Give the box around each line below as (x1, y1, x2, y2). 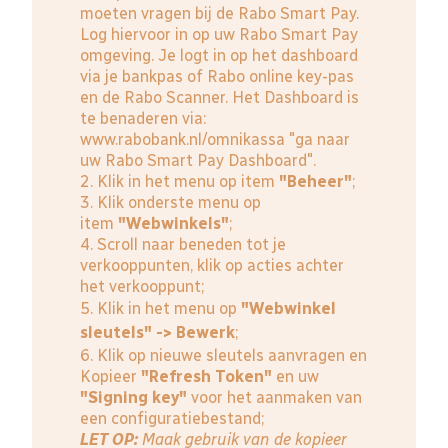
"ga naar (285, 130, 350, 150)
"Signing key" (80, 388, 187, 408)
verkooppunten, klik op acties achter (80, 256, 344, 276)
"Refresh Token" (141, 367, 272, 387)
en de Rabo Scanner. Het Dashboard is (80, 88, 359, 108)
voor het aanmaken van (187, 388, 362, 408)
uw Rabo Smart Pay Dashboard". (80, 151, 316, 171)
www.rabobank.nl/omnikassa (80, 130, 285, 150)
